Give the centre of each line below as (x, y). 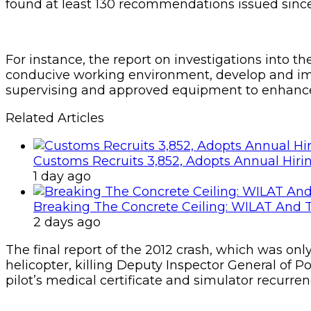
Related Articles (55, 118)
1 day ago (62, 176)
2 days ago (67, 222)
